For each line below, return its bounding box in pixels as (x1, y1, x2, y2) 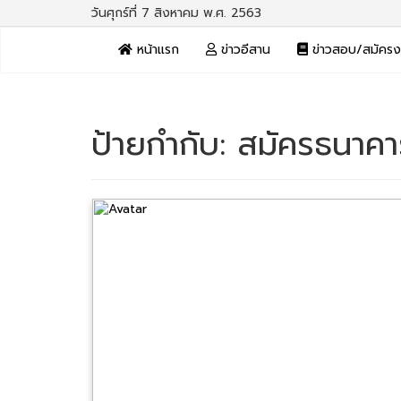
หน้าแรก (132, 40, 179, 59)
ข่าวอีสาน (217, 40, 270, 59)
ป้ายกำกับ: (91, 120, 237, 168)
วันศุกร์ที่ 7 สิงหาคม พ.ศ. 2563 (91, 4, 261, 22)
